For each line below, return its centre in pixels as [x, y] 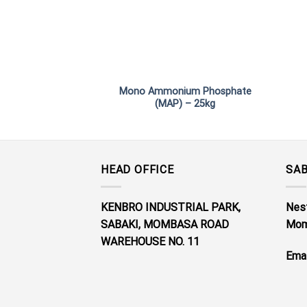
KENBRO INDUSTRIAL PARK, [171, 207]
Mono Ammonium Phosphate [185, 92]
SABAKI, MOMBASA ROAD [165, 224]
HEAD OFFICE [137, 170]
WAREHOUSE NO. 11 [150, 242]
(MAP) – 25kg [185, 104]
